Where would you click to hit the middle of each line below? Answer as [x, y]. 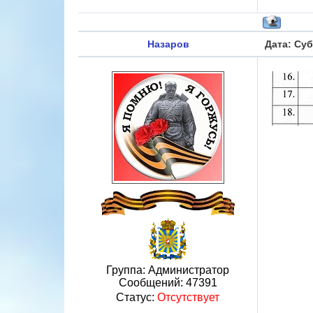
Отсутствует [188, 297]
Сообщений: [152, 283]
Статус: [137, 297]
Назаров [168, 44]
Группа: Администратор [168, 270]
